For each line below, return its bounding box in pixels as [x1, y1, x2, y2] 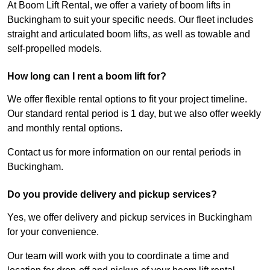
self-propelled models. [7, 43, 102, 54]
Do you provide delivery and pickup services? [7, 189, 217, 200]
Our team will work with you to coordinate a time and [7, 251, 229, 262]
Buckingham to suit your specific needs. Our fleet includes [7, 14, 253, 25]
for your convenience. [7, 227, 99, 237]
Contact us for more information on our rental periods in [7, 147, 241, 158]
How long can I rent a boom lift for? [7, 71, 166, 82]
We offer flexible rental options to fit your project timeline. [7, 94, 247, 105]
